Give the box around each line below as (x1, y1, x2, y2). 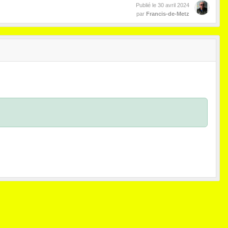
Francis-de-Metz (146, 11, 189, 17)
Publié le (136, 2, 158, 9)
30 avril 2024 (158, 2, 189, 9)
